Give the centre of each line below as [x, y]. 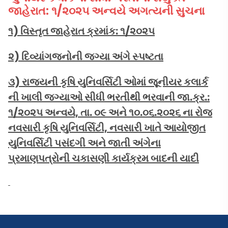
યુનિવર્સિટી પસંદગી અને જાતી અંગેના [84, 143]
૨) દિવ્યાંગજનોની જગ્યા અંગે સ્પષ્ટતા [86, 57]
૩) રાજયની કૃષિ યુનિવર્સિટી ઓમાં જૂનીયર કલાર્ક [108, 82]
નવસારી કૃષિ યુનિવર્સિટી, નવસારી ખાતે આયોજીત [107, 128]
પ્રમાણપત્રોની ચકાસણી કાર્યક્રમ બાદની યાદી [104, 159]
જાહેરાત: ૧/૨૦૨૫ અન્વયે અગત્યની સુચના [108, 11]
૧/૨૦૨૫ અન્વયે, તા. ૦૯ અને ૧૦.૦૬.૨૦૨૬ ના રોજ [110, 113]
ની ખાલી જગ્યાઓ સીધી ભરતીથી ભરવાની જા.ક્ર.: [109, 97]
